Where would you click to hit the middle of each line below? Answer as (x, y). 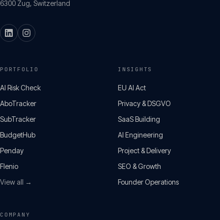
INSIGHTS (135, 69)
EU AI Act (132, 88)
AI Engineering (140, 135)
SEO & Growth (139, 166)
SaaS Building (139, 119)
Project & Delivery (144, 151)
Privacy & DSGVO (144, 103)
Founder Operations (148, 182)
